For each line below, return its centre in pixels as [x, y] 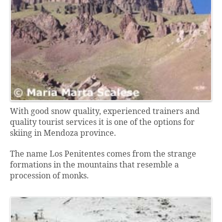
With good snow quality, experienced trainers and [105, 112]
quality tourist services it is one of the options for [102, 123]
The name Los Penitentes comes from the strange [103, 154]
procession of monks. [49, 176]
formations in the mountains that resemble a [94, 165]
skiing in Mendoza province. [63, 134]
